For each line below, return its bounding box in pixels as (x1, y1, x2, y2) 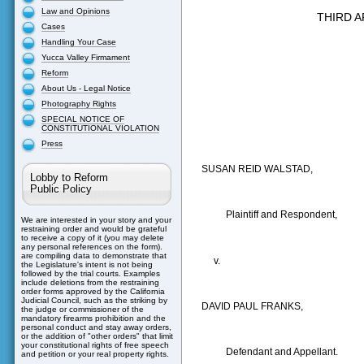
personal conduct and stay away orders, (20, 323, 171, 332)
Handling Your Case (41, 37, 116, 46)
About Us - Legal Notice (41, 83, 131, 93)
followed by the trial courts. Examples (20, 269, 160, 279)
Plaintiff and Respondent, (225, 209, 337, 221)
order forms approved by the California (20, 287, 165, 297)
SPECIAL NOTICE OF (41, 114, 124, 123)
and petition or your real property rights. (20, 349, 169, 359)
